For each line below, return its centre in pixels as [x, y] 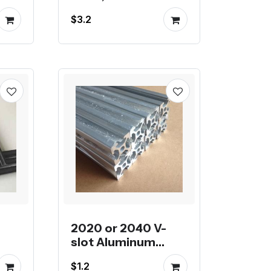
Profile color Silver [124, 256]
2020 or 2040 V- [119, 228]
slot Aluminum [113, 242]
